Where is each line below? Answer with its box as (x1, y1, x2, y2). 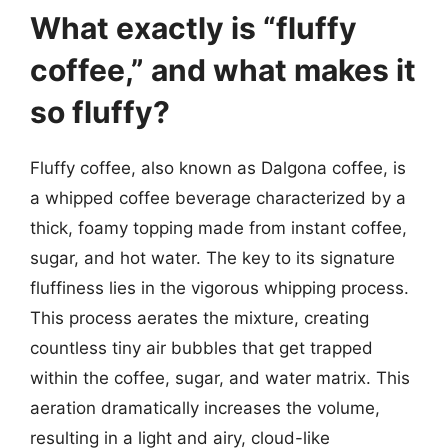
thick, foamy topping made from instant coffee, (30, 217, 407, 238)
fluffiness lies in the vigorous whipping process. (30, 277, 409, 298)
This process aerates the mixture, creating (30, 307, 369, 328)
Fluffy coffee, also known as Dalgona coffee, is (30, 157, 406, 178)
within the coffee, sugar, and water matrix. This (30, 367, 410, 388)
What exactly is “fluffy (30, 9, 357, 46)
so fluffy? (30, 93, 170, 130)
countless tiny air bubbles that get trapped (30, 337, 373, 358)
